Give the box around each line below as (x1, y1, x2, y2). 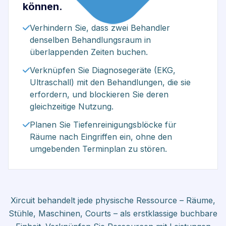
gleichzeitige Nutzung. (30, 101, 114, 111)
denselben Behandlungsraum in (30, 35, 151, 45)
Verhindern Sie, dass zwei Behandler (30, 23, 170, 33)
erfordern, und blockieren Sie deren (30, 89, 168, 99)
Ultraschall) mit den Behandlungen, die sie (30, 77, 191, 87)
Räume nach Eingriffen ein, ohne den (30, 132, 172, 142)
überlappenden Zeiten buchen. (30, 47, 148, 57)
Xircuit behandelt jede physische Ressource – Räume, (11, 195, 215, 205)
